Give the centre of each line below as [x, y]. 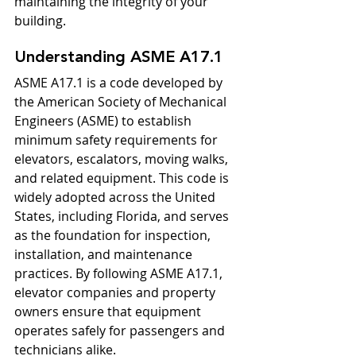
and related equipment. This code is [123, 178]
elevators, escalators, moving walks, [123, 159]
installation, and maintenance [105, 254]
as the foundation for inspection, [114, 235]
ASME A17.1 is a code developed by [120, 83]
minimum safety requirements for [118, 140]
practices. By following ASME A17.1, [120, 273]
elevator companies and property [116, 292]
